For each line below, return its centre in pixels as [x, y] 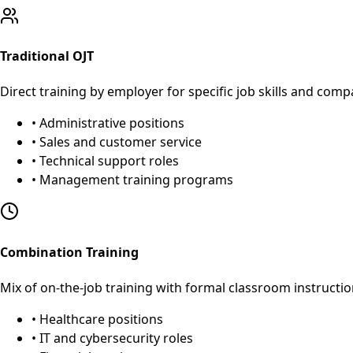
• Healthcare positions [97, 319]
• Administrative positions [108, 123]
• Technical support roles [105, 161]
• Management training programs [132, 180]
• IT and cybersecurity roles [112, 338]
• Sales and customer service [117, 142]
